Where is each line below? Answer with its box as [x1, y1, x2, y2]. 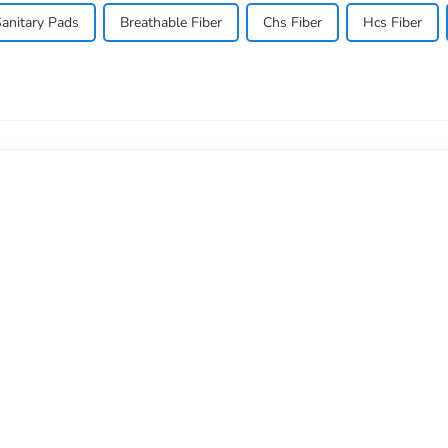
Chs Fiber [263, 12, 322, 32]
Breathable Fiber [120, 12, 222, 32]
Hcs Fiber [363, 12, 422, 32]
